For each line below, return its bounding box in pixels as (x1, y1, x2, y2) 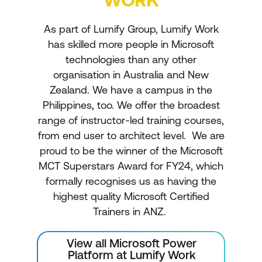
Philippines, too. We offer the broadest (42, 98, 220, 111)
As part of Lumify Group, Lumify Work (43, 22, 219, 35)
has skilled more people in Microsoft (48, 37, 214, 50)
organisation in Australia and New (53, 68, 209, 81)
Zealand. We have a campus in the (50, 83, 212, 96)
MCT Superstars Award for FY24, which (39, 159, 223, 172)
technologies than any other (65, 53, 196, 65)
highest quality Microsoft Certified (53, 189, 209, 202)
